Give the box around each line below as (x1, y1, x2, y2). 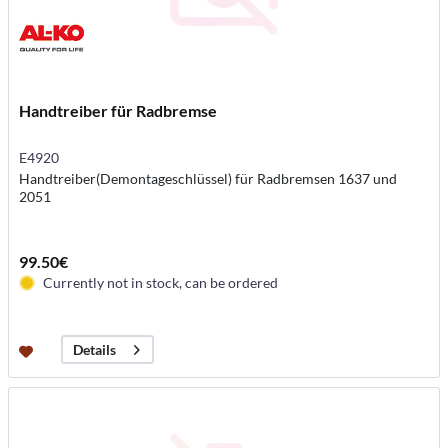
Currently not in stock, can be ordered (43, 274, 279, 292)
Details (73, 341, 117, 359)
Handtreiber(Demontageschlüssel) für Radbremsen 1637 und (19, 170, 398, 188)
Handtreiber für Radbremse (19, 101, 218, 121)
